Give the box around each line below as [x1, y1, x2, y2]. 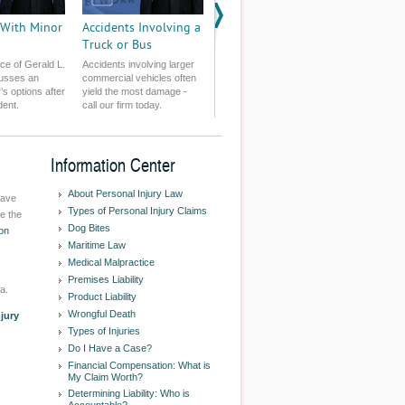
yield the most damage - [82, 86, 187, 97]
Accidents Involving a [82, 20, 201, 35]
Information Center [51, 152, 174, 177]
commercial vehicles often [82, 72, 196, 83]
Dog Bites [68, 222, 110, 233]
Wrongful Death [68, 308, 136, 319]
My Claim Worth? [68, 372, 143, 382]
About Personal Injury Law [68, 188, 183, 199]
